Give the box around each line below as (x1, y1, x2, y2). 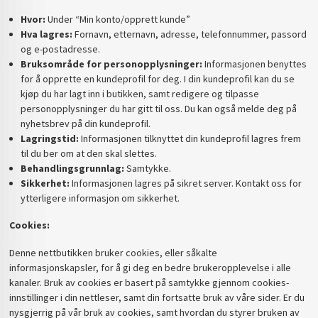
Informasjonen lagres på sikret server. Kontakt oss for (69, 176, 302, 190)
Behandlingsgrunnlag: (20, 161, 124, 175)
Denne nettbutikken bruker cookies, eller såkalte (9, 246, 218, 259)
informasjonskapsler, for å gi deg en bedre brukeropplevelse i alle (9, 261, 292, 274)
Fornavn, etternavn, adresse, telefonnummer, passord (72, 27, 307, 40)
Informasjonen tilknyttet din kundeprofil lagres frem (78, 131, 301, 145)
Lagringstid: (20, 131, 79, 145)
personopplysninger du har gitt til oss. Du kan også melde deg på (20, 102, 297, 115)
